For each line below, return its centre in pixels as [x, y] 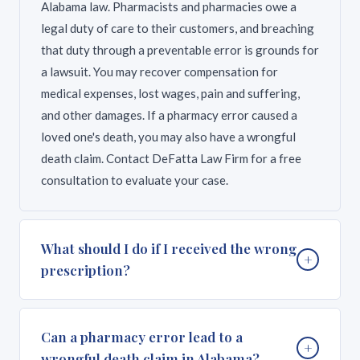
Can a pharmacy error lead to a [142, 337]
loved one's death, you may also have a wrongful [168, 137]
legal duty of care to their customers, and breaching [178, 28]
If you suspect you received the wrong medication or [180, 329]
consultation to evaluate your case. [135, 180]
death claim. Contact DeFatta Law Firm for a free [171, 158]
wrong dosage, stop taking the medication [152, 350]
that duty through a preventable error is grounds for [180, 50]
